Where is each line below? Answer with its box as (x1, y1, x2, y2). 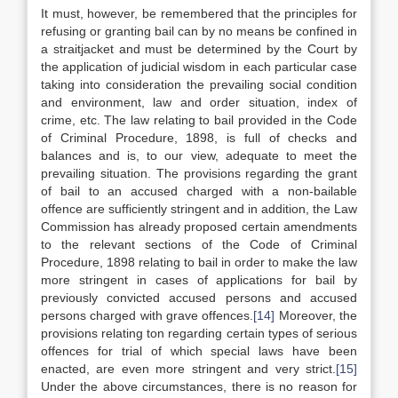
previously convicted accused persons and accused (41, 291, 357, 305)
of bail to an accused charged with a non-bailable (41, 184, 357, 198)
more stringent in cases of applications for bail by (41, 273, 357, 287)
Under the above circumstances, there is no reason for (41, 379, 357, 394)
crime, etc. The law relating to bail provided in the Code (41, 113, 357, 127)
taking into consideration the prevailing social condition (41, 77, 357, 92)
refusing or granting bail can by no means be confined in (41, 24, 357, 38)
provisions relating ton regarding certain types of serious (41, 326, 357, 340)
